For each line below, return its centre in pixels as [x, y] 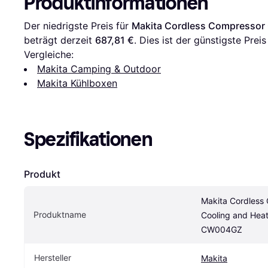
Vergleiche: [49, 54]
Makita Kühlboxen [77, 83]
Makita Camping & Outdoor [99, 68]
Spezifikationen [88, 139]
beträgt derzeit [60, 40]
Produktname [60, 214]
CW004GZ [222, 229]
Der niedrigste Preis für [78, 25]
